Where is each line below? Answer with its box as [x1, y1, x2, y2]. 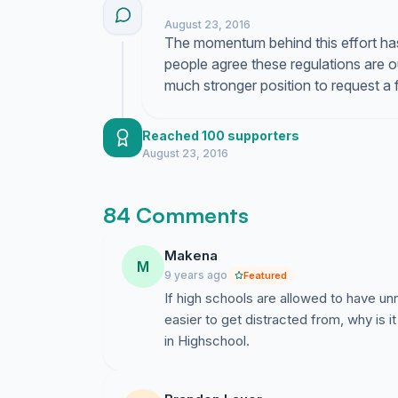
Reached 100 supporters [142, 128, 299, 143]
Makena [164, 247, 218, 264]
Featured [243, 269, 287, 282]
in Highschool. [164, 332, 250, 349]
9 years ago [164, 268, 227, 282]
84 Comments [103, 202, 249, 228]
